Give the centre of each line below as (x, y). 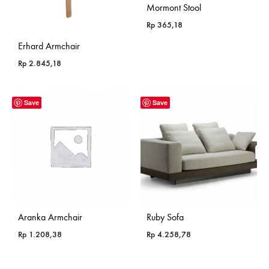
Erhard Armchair (49, 46)
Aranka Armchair (50, 217)
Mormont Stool (174, 7)
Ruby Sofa (165, 217)
